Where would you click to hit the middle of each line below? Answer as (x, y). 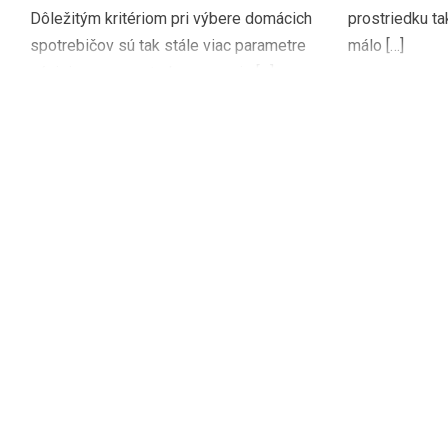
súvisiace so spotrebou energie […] (152, 72)
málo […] (375, 45)
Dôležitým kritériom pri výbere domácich (171, 18)
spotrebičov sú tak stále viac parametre (168, 45)
